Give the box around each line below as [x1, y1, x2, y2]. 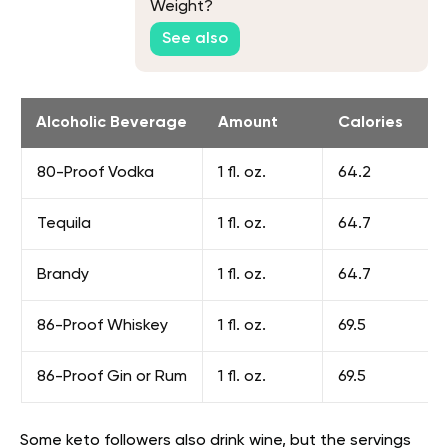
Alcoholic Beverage [36, 115, 187, 132]
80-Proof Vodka [37, 165, 154, 182]
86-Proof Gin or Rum [37, 369, 187, 386]
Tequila [37, 216, 91, 233]
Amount [218, 115, 278, 132]
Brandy [37, 267, 89, 284]
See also [162, 31, 228, 48]
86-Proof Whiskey [37, 318, 168, 335]
